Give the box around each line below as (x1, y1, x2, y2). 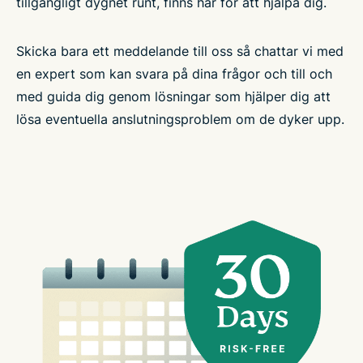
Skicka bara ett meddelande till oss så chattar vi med (16, 42, 344, 59)
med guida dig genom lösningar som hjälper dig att (16, 88, 331, 105)
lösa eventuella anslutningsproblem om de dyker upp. (16, 110, 344, 127)
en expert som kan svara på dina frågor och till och (16, 65, 332, 82)
